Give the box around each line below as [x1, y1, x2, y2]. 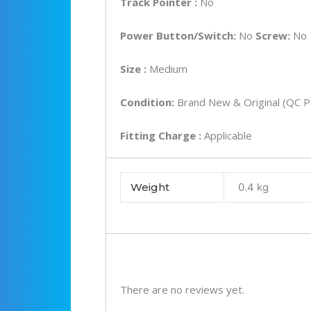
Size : [120, 61, 149, 76]
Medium [149, 61, 187, 76]
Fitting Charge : [120, 128, 204, 142]
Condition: [120, 94, 177, 109]
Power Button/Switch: [120, 28, 239, 42]
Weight [130, 180, 169, 194]
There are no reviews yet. [120, 283, 244, 297]
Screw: [255, 28, 293, 42]
